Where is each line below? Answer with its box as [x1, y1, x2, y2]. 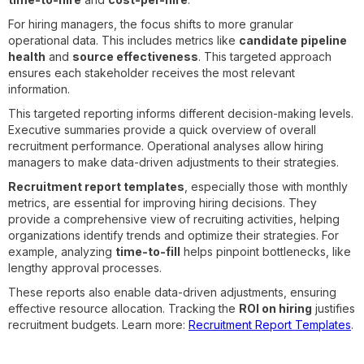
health [8, 50, 45, 63]
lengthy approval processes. [8, 261, 162, 275]
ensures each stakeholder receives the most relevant [8, 66, 295, 80]
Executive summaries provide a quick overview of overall [8, 123, 316, 136]
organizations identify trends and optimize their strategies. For [8, 228, 339, 242]
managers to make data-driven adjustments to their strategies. [8, 155, 339, 169]
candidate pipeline [239, 33, 347, 47]
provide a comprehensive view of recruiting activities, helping [8, 212, 340, 226]
